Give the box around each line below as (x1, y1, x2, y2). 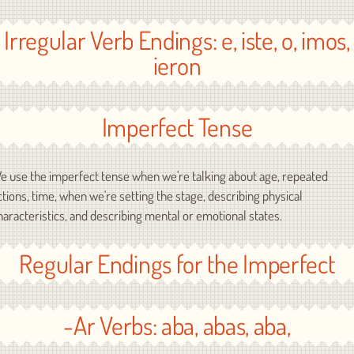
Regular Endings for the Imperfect (19, 247, 335, 280)
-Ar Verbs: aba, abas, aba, (63, 309, 291, 341)
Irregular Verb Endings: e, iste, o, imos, (4, 24, 350, 56)
